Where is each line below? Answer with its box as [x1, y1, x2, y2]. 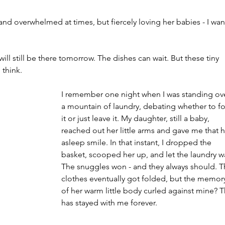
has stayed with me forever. [61, 198, 157, 207]
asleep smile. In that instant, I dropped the [61, 138, 213, 147]
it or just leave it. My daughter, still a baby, [61, 114, 211, 123]
